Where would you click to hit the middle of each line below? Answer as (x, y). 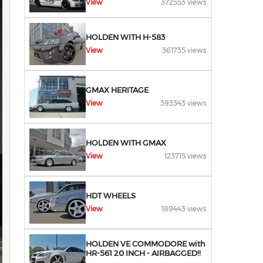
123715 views (186, 156)
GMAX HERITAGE (117, 90)
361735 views (184, 50)
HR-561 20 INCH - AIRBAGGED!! (143, 253)
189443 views (184, 209)
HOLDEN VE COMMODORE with (146, 244)
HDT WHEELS (111, 195)
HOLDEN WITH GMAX (126, 143)
